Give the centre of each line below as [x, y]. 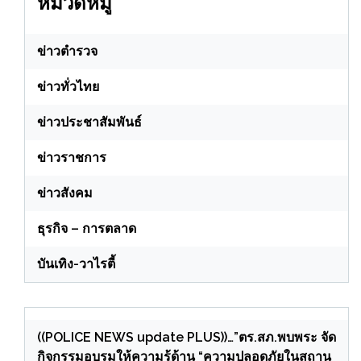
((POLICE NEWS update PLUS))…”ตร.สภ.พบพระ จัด [187, 338]
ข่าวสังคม [65, 193]
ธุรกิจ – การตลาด [87, 229]
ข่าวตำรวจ [67, 52]
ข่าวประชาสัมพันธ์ [89, 122]
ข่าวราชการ [72, 158]
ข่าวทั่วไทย [68, 87]
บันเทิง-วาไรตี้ [76, 264]
